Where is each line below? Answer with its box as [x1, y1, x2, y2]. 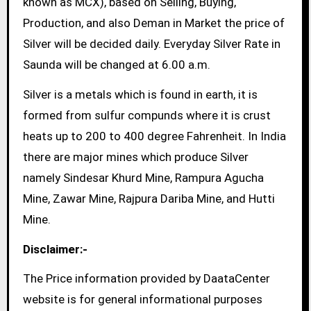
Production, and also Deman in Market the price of [22, 16, 285, 31]
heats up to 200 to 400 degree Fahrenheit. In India [22, 128, 286, 143]
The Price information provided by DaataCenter [22, 271, 270, 286]
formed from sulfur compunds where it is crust [22, 108, 271, 122]
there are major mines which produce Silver [22, 149, 249, 164]
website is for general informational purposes [22, 292, 262, 307]
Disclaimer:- [22, 242, 87, 256]
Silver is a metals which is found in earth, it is [22, 87, 258, 101]
